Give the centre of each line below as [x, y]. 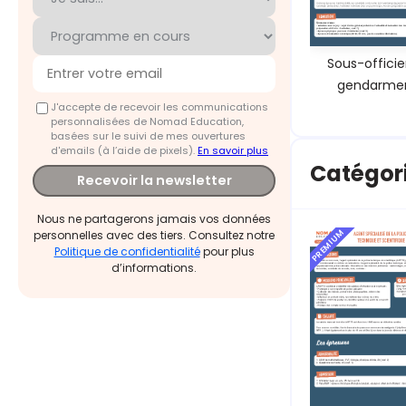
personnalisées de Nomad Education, [147, 121]
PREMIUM [328, 246]
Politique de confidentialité [127, 252]
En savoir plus [233, 150]
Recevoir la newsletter [154, 181]
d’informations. [154, 268]
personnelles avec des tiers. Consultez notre [154, 236]
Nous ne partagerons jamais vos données [154, 219]
